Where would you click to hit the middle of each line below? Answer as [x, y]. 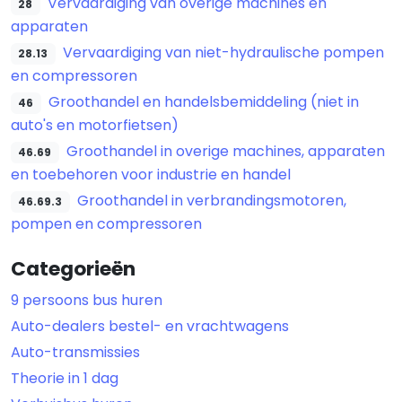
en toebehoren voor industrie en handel [151, 174]
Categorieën [73, 268]
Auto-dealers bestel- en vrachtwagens [150, 326]
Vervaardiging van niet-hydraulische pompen [223, 52]
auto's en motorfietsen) [95, 125]
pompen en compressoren [106, 223]
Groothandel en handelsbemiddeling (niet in [203, 101]
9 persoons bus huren [87, 300]
